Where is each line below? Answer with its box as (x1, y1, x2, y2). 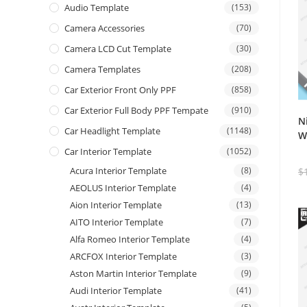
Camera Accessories (64, 22, 145, 35)
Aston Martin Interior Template (70, 267, 197, 280)
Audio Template (64, 1, 129, 14)
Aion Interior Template (70, 199, 162, 212)
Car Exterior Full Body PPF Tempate (64, 104, 208, 117)
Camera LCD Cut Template (64, 42, 171, 56)
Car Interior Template (64, 145, 151, 158)
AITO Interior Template (70, 216, 163, 229)
